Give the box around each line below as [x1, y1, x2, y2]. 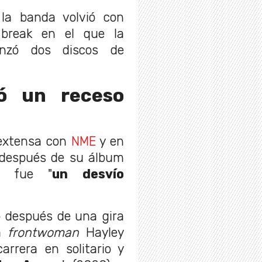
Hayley [86, 225, 124, 240]
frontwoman [8, 225, 86, 240]
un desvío [52, 166, 125, 181]
